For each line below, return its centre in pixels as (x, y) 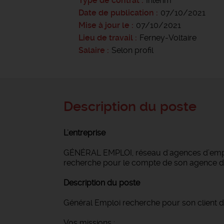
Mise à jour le (104, 25)
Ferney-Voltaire (168, 38)
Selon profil (132, 50)
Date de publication (117, 13)
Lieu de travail (106, 38)
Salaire (92, 50)
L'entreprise (84, 133)
